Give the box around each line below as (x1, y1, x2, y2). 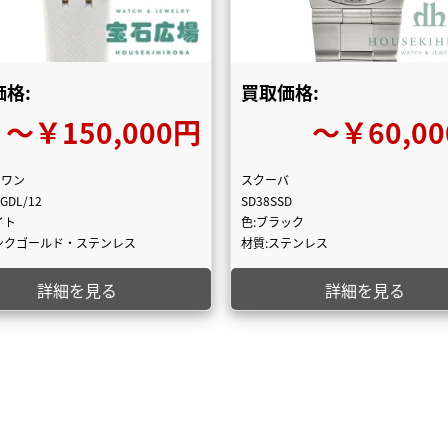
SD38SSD (241, 191, 293, 209)
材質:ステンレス (241, 233, 329, 251)
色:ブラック (241, 212, 305, 230)
